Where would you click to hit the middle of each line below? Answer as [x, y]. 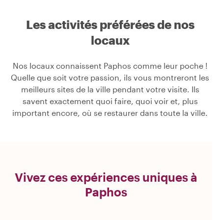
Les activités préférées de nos [110, 24]
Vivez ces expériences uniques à [106, 177]
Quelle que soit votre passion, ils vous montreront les [110, 77]
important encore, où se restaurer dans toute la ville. [110, 112]
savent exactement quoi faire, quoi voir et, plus [110, 101]
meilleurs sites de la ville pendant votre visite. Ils [110, 89]
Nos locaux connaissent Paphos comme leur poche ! [110, 65]
